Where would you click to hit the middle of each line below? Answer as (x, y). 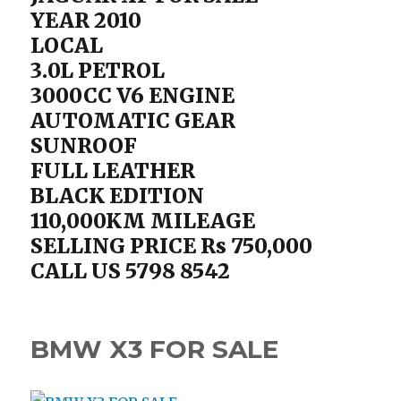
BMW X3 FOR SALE (155, 349)
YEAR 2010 (86, 20)
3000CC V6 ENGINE (133, 95)
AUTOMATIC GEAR (133, 120)
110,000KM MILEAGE (143, 221)
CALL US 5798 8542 (131, 271)
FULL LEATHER (113, 171)
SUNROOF (84, 145)
